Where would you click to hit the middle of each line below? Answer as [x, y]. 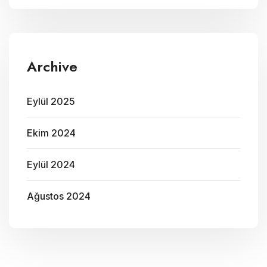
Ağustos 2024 [59, 196]
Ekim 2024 [51, 133]
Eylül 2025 [51, 101]
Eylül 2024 [51, 164]
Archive [52, 66]
